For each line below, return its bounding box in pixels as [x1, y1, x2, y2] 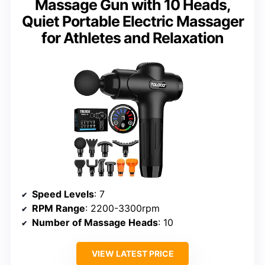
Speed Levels [32, 188, 94, 200]
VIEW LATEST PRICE [91, 248, 174, 258]
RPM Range [32, 202, 85, 214]
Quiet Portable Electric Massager [21, 12, 244, 30]
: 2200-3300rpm [85, 202, 160, 214]
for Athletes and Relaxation [41, 28, 224, 47]
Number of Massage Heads [32, 216, 158, 228]
